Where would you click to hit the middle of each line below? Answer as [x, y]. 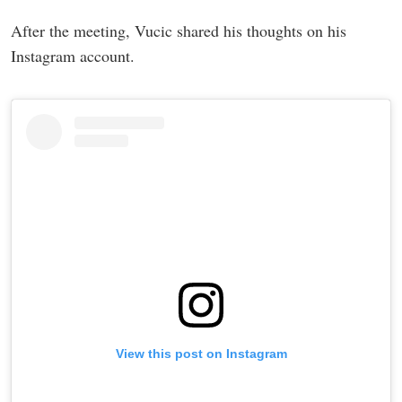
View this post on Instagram [201, 354]
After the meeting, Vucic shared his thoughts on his [179, 31]
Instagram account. [73, 56]
